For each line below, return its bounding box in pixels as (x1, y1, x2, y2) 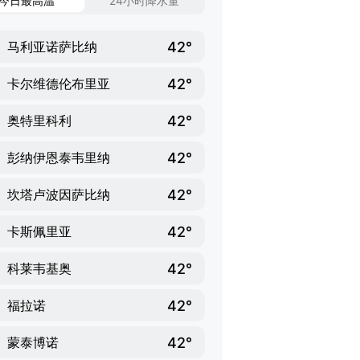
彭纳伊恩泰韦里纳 (7, 149, 110, 166)
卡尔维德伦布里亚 (7, 76, 110, 92)
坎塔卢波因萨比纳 (7, 186, 110, 202)
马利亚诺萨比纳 (7, 39, 97, 55)
